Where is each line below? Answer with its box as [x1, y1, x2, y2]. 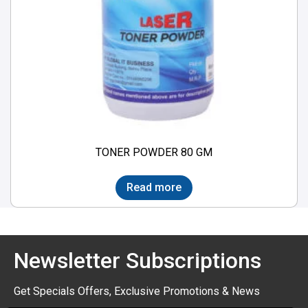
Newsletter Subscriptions [14, 247, 261, 274]
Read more [126, 180, 181, 194]
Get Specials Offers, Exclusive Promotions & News [14, 284, 260, 298]
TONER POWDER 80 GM [96, 146, 212, 159]
